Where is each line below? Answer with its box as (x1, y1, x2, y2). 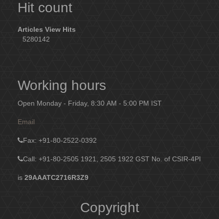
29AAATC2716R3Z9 (24, 174, 89, 181)
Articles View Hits (18, 25, 76, 33)
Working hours (18, 78, 107, 93)
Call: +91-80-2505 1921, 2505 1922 (23, 155, 134, 163)
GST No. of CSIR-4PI (135, 155, 201, 163)
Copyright (80, 200, 139, 215)
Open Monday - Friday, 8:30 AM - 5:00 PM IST (18, 99, 162, 107)
